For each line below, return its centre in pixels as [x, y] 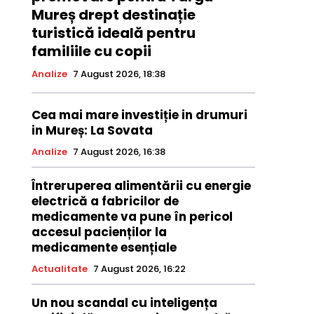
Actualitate [59, 269]
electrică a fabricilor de [105, 202]
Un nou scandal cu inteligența [124, 303]
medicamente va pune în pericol [132, 217]
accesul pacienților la [99, 232]
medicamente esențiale [104, 248]
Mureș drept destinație [113, 15]
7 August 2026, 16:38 [119, 152]
